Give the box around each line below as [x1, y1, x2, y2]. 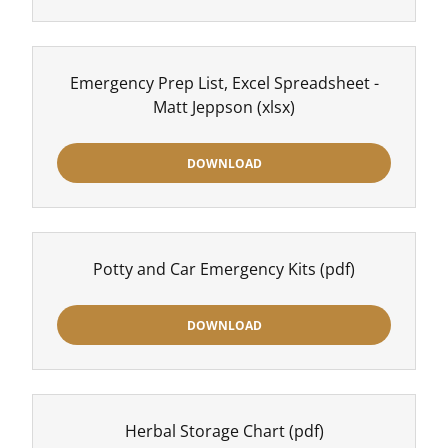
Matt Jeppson [153, 96, 253, 118]
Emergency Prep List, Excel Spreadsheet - [69, 72, 379, 94]
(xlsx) [253, 96, 295, 118]
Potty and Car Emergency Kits [93, 258, 316, 280]
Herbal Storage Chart [124, 420, 285, 442]
